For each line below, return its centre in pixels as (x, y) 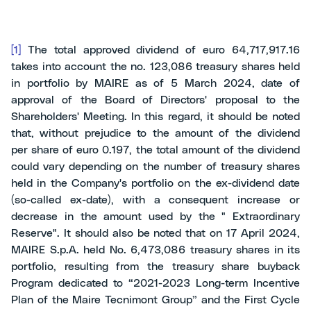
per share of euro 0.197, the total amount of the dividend (155, 150)
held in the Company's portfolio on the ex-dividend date (155, 183)
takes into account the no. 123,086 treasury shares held (155, 67)
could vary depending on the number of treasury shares (155, 167)
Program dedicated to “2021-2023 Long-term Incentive (155, 283)
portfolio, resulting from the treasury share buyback (155, 267)
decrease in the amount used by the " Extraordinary (155, 217)
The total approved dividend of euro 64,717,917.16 (160, 50)
